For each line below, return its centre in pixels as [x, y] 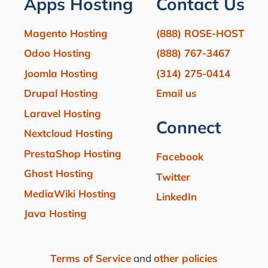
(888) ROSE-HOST [200, 33]
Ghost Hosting [58, 173]
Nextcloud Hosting [68, 133]
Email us [176, 93]
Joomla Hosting [61, 73]
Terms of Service [91, 258]
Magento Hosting [66, 33]
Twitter [173, 176]
